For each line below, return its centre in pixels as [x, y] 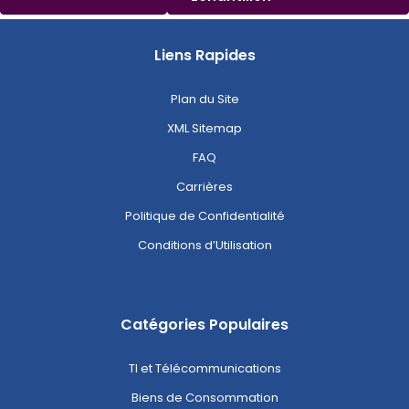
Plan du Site [204, 100]
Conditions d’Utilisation [204, 246]
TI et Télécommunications [204, 369]
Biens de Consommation [204, 398]
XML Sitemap [204, 129]
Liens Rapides [204, 56]
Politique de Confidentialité [204, 216]
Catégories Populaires [204, 325]
